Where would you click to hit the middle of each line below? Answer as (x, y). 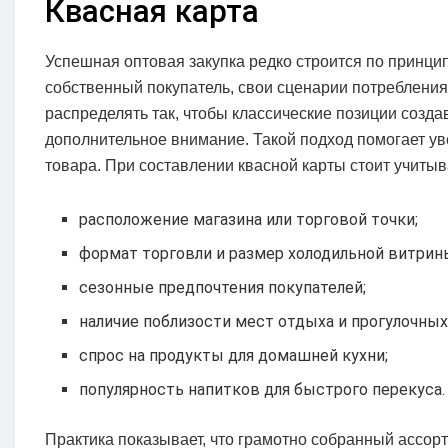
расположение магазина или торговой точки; (249, 219)
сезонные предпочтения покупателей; (223, 287)
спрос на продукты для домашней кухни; (234, 355)
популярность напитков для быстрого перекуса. (262, 389)
